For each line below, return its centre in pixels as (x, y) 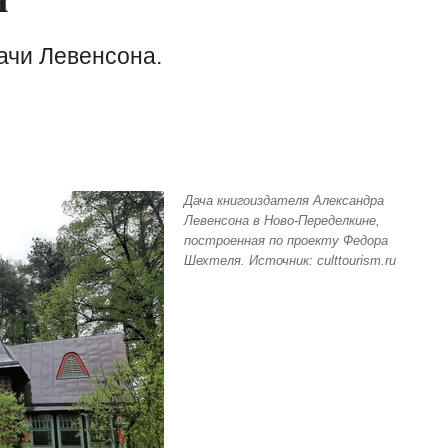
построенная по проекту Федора (286, 240)
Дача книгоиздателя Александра (284, 200)
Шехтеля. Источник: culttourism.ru (290, 260)
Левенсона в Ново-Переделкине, (282, 220)
